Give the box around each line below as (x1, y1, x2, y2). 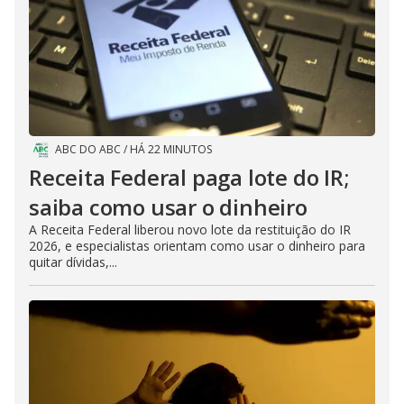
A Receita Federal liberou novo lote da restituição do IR (29, 221, 351, 239)
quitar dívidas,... (29, 253, 117, 271)
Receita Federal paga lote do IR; (29, 162, 349, 193)
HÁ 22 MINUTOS (130, 142, 212, 158)
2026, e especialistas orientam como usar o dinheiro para (29, 237, 365, 255)
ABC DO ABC (55, 142, 121, 158)
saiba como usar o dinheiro (29, 192, 308, 223)
